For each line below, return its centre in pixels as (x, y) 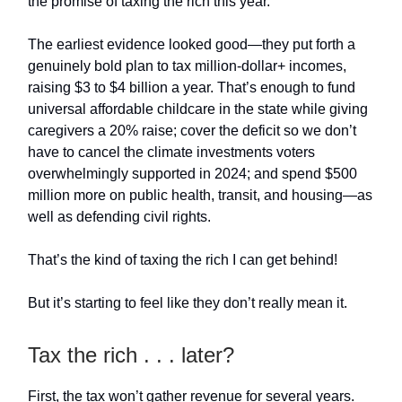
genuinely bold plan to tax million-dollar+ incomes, (187, 66)
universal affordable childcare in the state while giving (198, 109)
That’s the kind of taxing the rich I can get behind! (183, 260)
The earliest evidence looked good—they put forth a (192, 44)
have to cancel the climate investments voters (171, 152)
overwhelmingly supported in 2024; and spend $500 (192, 174)
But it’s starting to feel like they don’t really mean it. (189, 303)
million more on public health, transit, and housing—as (200, 195)
